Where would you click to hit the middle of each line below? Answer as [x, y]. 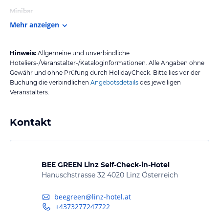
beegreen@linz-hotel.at [92, 197]
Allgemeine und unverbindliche [84, 53]
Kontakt [31, 122]
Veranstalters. [30, 92]
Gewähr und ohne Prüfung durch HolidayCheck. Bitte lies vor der [105, 72]
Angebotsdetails [114, 82]
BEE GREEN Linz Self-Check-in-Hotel [105, 164]
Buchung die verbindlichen [49, 82]
